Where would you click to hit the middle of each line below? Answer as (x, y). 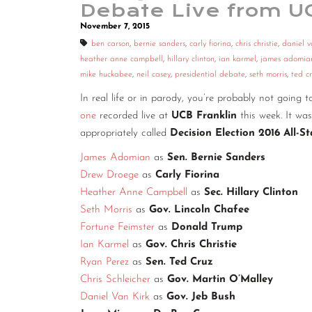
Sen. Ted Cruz (181, 263)
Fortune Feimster (117, 228)
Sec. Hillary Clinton (251, 193)
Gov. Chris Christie (191, 245)
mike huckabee (106, 75)
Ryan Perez (104, 263)
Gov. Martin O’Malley (222, 280)
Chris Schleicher (115, 280)
